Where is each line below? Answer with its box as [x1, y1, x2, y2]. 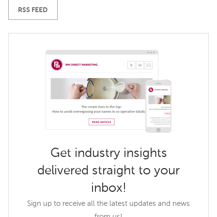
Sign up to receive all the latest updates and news [27, 200, 190, 207]
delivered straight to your [37, 164, 180, 177]
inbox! [91, 182, 126, 195]
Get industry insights [50, 147, 167, 160]
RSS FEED [18, 6, 48, 14]
